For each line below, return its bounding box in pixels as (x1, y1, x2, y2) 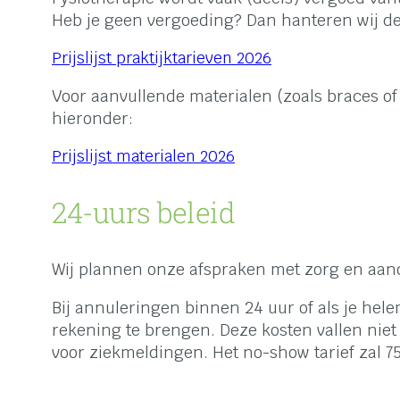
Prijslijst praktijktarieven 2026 (52, 46, 271, 68)
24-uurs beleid (52, 192, 235, 231)
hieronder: (52, 107, 133, 129)
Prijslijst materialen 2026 (52, 145, 235, 166)
